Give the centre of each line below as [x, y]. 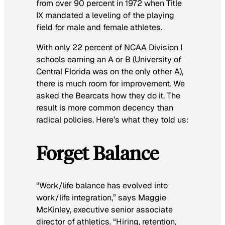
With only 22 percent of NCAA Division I [109, 47]
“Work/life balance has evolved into [102, 186]
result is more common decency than [105, 107]
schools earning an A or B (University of [109, 59]
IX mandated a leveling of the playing [105, 15]
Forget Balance [97, 153]
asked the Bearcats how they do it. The [108, 95]
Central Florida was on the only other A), [110, 71]
